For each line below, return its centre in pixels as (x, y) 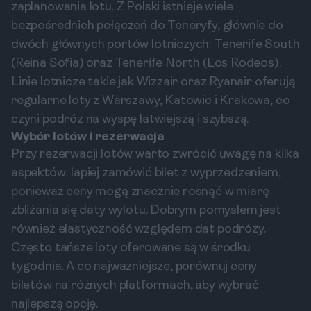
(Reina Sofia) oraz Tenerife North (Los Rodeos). (146, 64)
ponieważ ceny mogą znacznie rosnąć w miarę (140, 192)
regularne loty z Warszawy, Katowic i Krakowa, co (151, 101)
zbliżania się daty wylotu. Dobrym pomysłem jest (146, 211)
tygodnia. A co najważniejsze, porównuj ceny (134, 267)
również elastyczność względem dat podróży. (138, 229)
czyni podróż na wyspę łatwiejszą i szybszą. (130, 120)
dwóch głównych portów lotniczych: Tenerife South (155, 45)
